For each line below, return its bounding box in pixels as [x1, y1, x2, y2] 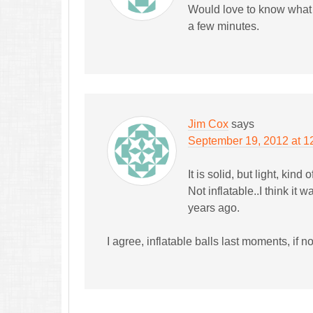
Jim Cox [188, 118, 228, 130]
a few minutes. [188, 20, 259, 32]
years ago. [188, 202, 240, 214]
